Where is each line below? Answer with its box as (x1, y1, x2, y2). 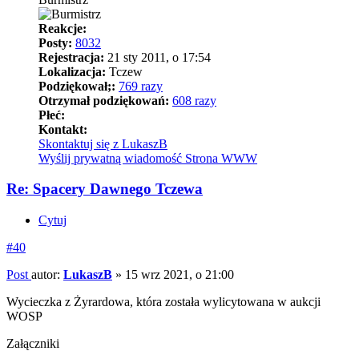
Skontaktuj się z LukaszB (38, 136, 167, 151)
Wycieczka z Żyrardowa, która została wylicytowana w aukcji (6, 295, 321, 309)
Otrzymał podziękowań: (38, 93, 169, 107)
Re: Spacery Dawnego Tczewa (6, 180, 203, 198)
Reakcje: (38, 21, 87, 35)
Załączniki (6, 337, 59, 351)
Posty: (38, 35, 72, 50)
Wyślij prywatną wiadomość (38, 151, 182, 165)
